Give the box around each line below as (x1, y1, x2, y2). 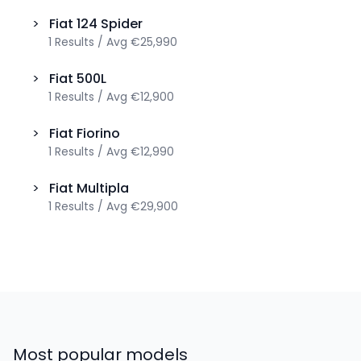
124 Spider (77, 14, 143, 33)
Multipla (77, 178, 129, 197)
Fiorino (77, 123, 120, 143)
